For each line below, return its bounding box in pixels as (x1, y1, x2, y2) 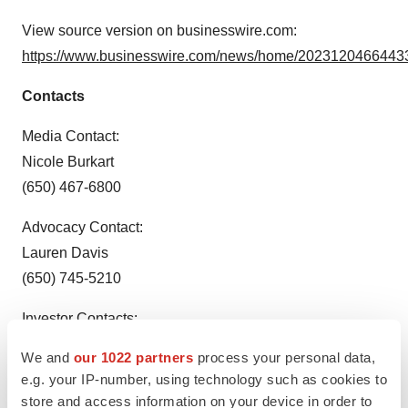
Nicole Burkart (22, 154, 114, 169)
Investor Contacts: (22, 311, 138, 326)
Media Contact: (22, 128, 119, 144)
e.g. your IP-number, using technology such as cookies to (21, 371, 387, 387)
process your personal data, (193, 349, 375, 365)
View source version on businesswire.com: (22, 23, 297, 38)
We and (21, 349, 74, 365)
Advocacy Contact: (22, 219, 143, 235)
